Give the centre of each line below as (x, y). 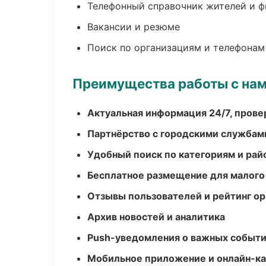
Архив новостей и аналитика (156, 217)
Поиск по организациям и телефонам (176, 47)
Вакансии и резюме (134, 27)
